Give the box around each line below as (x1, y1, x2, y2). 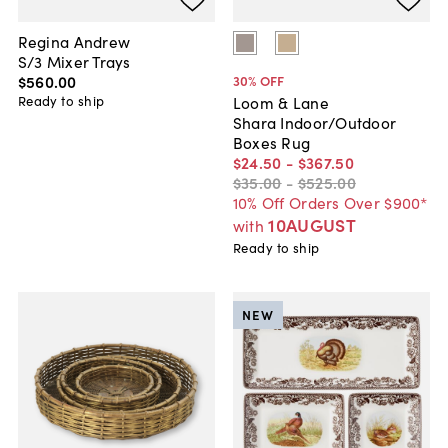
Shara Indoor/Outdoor (232, 111, 397, 134)
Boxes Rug (232, 131, 311, 154)
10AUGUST (268, 212, 356, 238)
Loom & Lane (232, 91, 329, 114)
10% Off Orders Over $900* (232, 191, 428, 214)
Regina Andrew (17, 29, 131, 52)
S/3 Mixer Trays (17, 49, 131, 72)
